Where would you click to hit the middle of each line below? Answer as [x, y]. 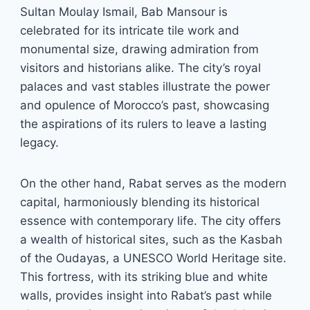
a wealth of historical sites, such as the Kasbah [152, 239]
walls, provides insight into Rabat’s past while [146, 295]
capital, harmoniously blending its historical [140, 202]
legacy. [40, 143]
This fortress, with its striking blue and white [144, 277]
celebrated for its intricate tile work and [130, 30]
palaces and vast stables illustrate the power [145, 86]
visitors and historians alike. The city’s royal [141, 68]
